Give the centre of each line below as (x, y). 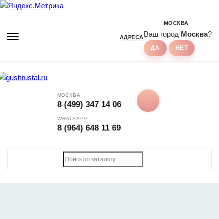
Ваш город (162, 34)
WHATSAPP (73, 119)
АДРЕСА (131, 37)
